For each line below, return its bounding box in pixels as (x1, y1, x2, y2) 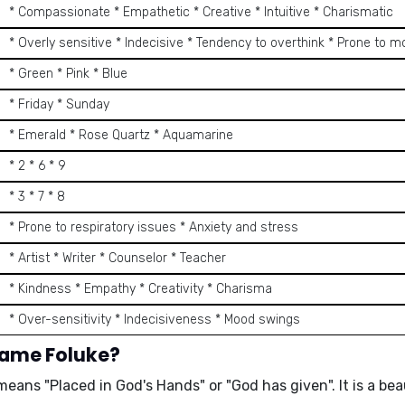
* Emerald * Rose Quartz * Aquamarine (9, 127, 233, 143)
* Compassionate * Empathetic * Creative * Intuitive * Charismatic (9, 5, 393, 20)
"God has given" (226, 377, 332, 394)
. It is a (332, 377, 379, 394)
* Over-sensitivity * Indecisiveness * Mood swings (9, 312, 300, 327)
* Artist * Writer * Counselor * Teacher (9, 250, 226, 266)
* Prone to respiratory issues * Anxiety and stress (9, 220, 298, 235)
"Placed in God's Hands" (44, 377, 205, 394)
